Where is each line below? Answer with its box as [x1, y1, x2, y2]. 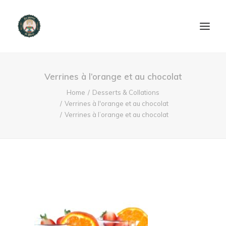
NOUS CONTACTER [32, 111, 100, 120]
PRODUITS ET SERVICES [16, 87, 95, 95]
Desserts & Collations [92, 88, 159, 96]
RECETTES [16, 136, 50, 144]
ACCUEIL [16, 71, 44, 78]
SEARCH [31, 169, 59, 177]
